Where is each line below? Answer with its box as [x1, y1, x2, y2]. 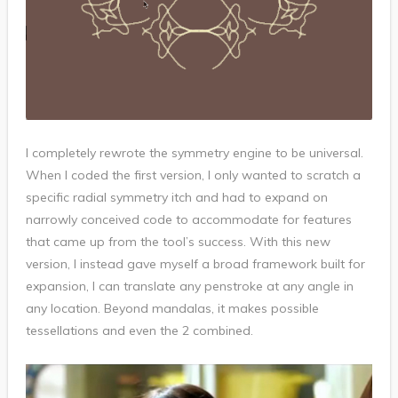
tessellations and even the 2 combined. [25, 322, 253, 338]
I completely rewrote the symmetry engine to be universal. [25, 144, 363, 161]
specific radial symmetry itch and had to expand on [25, 188, 328, 205]
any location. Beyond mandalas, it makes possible [25, 299, 319, 316]
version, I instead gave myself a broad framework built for [25, 255, 365, 272]
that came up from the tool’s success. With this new [25, 233, 330, 250]
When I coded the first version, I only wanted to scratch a [25, 166, 361, 183]
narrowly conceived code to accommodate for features [25, 211, 352, 227]
